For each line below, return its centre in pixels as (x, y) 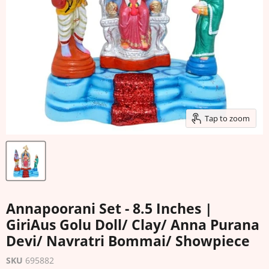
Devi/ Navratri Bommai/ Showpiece (128, 241)
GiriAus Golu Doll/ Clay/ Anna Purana (133, 225)
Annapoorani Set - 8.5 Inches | (109, 209)
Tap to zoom (227, 118)
